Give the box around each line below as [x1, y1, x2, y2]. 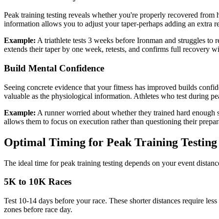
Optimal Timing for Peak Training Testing [4, 135, 217, 149]
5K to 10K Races [4, 176, 71, 187]
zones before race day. [4, 205, 72, 214]
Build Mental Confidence [4, 63, 104, 74]
